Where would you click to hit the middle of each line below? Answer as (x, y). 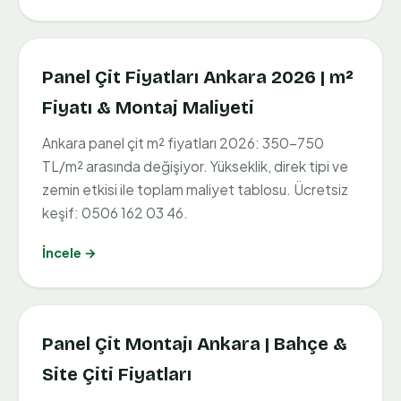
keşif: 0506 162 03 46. (115, 213)
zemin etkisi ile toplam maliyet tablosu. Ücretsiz (195, 190)
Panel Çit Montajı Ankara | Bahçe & (195, 344)
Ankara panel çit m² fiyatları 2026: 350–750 (183, 143)
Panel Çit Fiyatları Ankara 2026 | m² (198, 77)
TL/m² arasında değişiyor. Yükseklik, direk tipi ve (195, 166)
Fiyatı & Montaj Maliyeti (148, 108)
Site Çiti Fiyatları (117, 375)
